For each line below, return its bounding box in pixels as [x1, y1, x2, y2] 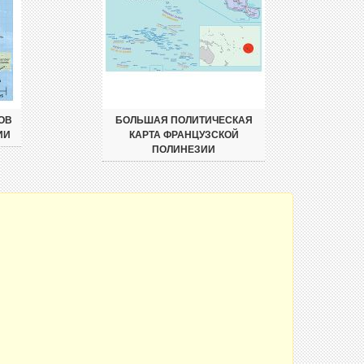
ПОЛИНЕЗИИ [152, 144, 215, 155]
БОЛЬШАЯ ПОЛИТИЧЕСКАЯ [115, 115, 253, 126]
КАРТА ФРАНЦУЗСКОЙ [128, 129, 239, 141]
